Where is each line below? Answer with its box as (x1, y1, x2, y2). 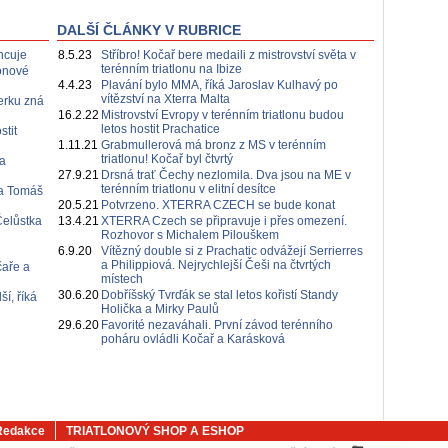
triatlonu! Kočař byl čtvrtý (100, 152, 233, 166)
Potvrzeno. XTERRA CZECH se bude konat (100, 198, 335, 212)
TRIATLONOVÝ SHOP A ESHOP (65, 424, 244, 438)
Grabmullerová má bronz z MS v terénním (100, 138, 326, 152)
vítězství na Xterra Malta (100, 92, 230, 106)
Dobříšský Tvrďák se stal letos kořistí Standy (100, 288, 338, 302)
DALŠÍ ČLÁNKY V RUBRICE (56, 22, 241, 38)
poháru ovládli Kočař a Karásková (100, 332, 285, 346)
